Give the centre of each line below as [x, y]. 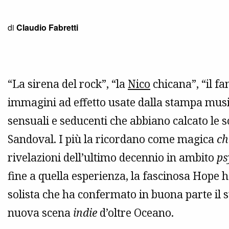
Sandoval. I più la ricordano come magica [112, 139]
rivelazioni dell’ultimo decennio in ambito [112, 158]
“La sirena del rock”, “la [68, 84]
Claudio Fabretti [47, 28]
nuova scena [40, 213]
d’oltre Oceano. [135, 213]
